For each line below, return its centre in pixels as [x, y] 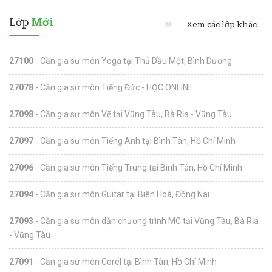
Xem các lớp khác [221, 24]
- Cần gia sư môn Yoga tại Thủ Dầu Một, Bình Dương [133, 60]
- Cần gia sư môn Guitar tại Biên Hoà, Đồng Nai [121, 194]
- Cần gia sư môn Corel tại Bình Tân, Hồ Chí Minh [125, 261]
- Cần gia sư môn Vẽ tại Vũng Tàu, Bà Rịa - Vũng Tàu [133, 114]
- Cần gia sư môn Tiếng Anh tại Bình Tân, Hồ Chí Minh [134, 141]
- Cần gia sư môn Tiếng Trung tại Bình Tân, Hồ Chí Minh [138, 167]
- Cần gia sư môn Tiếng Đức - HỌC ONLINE [113, 87]
